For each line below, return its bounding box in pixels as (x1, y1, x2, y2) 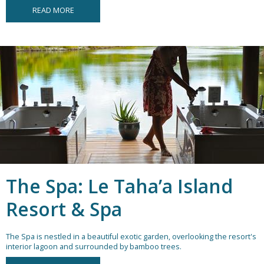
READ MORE (32, 5, 74, 16)
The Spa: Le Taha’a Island (6, 173, 233, 199)
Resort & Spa (6, 196, 122, 222)
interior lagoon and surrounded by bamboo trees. (6, 242, 181, 252)
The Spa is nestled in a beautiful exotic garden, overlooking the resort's (6, 232, 256, 242)
